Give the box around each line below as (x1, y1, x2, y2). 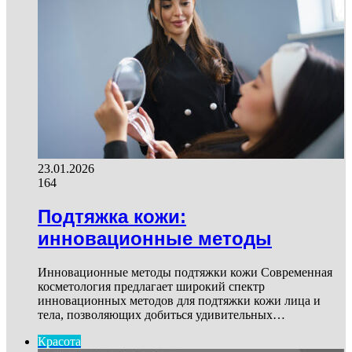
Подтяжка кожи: (38, 205, 186, 227)
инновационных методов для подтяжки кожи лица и (38, 293, 321, 307)
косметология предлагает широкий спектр (38, 279, 265, 293)
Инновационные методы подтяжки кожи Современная (38, 265, 332, 279)
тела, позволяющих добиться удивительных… (38, 307, 285, 321)
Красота (38, 334, 81, 348)
